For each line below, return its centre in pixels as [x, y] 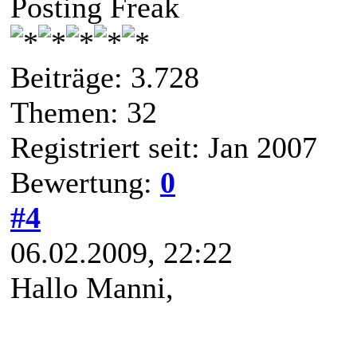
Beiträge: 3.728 [105, 77]
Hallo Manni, [92, 287]
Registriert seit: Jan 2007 [164, 147]
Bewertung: [85, 182]
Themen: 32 [84, 112]
